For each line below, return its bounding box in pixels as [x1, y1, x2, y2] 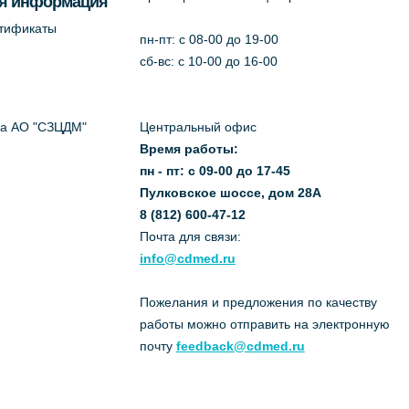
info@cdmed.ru [139, 251, 236, 266]
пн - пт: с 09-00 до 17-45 [139, 163, 290, 178]
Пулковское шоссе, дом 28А [139, 185, 321, 200]
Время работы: [139, 142, 238, 156]
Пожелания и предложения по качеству [139, 295, 377, 309]
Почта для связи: [139, 229, 241, 244]
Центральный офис [139, 120, 257, 134]
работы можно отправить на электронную [139, 317, 390, 331]
